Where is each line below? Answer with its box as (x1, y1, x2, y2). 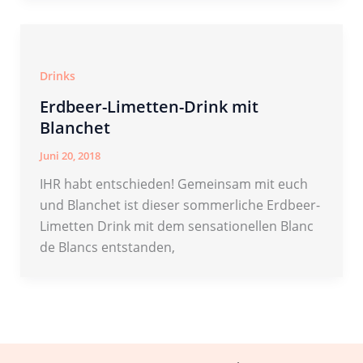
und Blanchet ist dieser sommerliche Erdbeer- (39, 195, 320, 214)
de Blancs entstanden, (39, 237, 175, 256)
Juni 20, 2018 (39, 147, 100, 163)
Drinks (39, 67, 75, 83)
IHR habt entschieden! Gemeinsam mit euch (39, 174, 308, 193)
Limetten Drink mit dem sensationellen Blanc (39, 216, 314, 235)
